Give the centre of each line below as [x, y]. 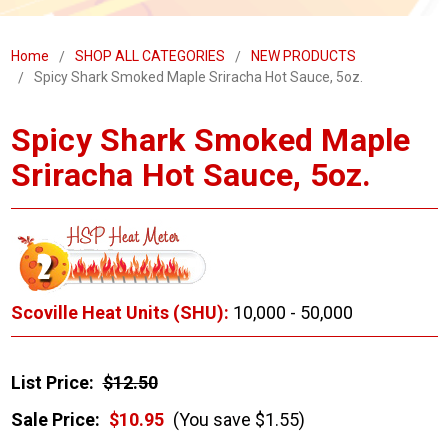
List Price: [52, 383]
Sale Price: [55, 420]
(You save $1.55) [236, 420]
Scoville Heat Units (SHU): [119, 313]
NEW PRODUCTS [303, 56]
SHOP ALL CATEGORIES [149, 56]
